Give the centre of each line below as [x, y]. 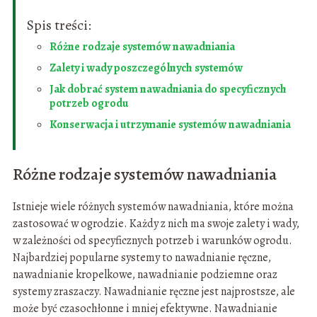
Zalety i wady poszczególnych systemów [146, 68]
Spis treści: [59, 25]
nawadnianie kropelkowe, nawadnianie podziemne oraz [145, 275]
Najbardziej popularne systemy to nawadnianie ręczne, [142, 258]
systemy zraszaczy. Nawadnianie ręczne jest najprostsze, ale [154, 292]
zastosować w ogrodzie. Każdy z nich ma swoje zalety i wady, [156, 224]
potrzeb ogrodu [89, 104]
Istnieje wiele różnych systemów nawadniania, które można [153, 207]
